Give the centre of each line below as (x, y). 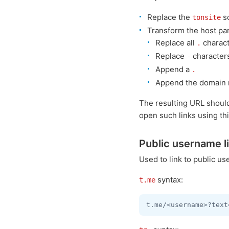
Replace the (170, 17)
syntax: (169, 180)
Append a (174, 69)
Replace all (176, 43)
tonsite (207, 17)
